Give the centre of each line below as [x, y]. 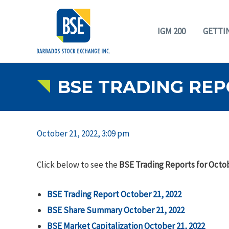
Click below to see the [78, 164]
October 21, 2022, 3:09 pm [83, 133]
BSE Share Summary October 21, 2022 [116, 210]
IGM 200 [171, 31]
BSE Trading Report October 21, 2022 [114, 194]
